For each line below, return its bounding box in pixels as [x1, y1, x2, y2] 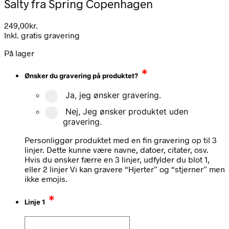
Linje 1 [25, 197, 45, 206]
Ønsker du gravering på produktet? [25, 72, 138, 80]
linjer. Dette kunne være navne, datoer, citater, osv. [25, 145, 209, 155]
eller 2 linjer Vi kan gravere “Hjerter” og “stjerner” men [25, 164, 225, 174]
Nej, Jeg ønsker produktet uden [65, 106, 188, 117]
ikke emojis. [25, 174, 67, 184]
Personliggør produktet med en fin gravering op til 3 [25, 135, 217, 145]
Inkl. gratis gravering [4, 30, 80, 40]
